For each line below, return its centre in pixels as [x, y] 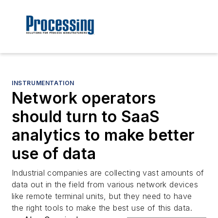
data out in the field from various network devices [105, 185]
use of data [54, 154]
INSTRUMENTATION [43, 83]
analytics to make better [103, 135]
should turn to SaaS [86, 117]
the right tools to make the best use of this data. [102, 208]
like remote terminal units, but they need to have [102, 196]
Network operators [84, 98]
